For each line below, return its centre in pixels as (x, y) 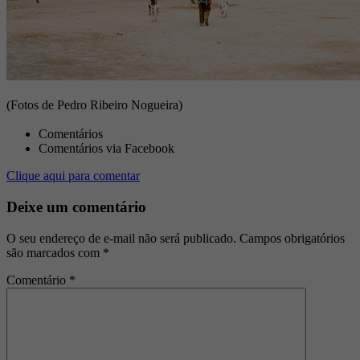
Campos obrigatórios (292, 238)
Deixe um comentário (76, 207)
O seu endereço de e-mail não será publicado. (121, 238)
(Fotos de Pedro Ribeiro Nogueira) (94, 105)
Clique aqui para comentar (73, 176)
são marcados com (55, 252)
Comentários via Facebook (106, 149)
